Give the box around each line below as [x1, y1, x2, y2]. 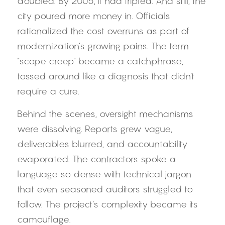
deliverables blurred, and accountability [17, 139, 187, 149]
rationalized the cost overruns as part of [17, 26, 189, 36]
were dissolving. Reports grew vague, [17, 124, 172, 134]
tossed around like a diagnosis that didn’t [17, 71, 194, 81]
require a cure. [17, 86, 79, 96]
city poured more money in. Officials [17, 11, 170, 21]
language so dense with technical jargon [17, 169, 191, 179]
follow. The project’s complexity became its [17, 199, 198, 209]
